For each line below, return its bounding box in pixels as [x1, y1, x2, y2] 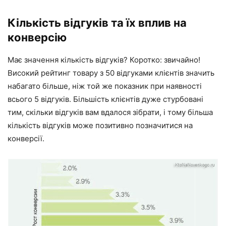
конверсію [8, 31, 67, 44]
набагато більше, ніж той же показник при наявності [8, 81, 202, 91]
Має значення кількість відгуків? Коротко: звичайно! [8, 55, 200, 65]
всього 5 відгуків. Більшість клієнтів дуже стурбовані [8, 94, 203, 104]
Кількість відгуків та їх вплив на [8, 16, 187, 30]
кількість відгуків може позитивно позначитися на [8, 121, 193, 131]
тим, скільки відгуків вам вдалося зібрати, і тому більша [8, 107, 213, 118]
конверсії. [8, 134, 44, 144]
